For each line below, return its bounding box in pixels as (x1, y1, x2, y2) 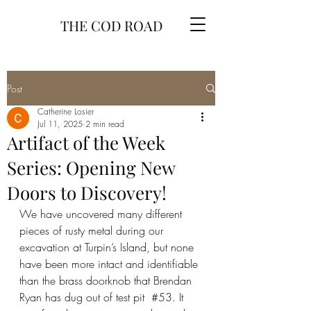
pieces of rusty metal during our (19, 223, 167, 238)
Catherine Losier (37, 106, 94, 117)
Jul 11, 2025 (37, 118, 83, 130)
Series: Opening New (7, 155, 175, 180)
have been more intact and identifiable (19, 256, 201, 271)
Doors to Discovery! (7, 180, 167, 205)
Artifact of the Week (7, 131, 165, 155)
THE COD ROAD (60, 16, 162, 35)
